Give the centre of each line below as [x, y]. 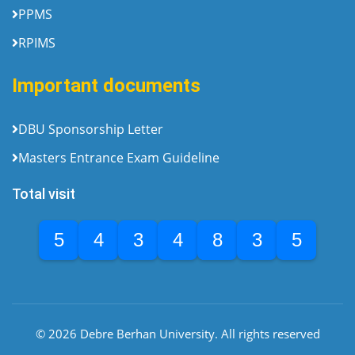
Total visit [44, 193]
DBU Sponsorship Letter [91, 129]
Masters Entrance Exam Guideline [119, 157]
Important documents [106, 85]
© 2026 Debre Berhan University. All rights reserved [177, 333]
